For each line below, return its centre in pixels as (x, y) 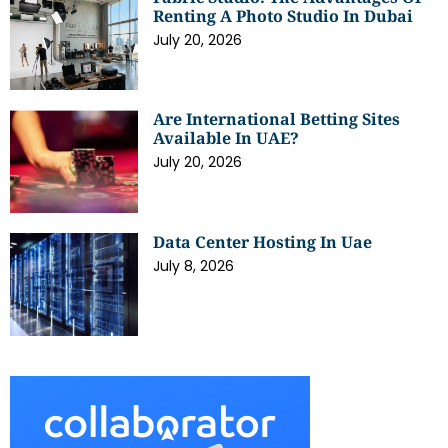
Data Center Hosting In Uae (263, 242)
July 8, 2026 (194, 266)
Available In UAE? (226, 138)
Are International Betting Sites (277, 119)
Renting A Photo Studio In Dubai (283, 15)
